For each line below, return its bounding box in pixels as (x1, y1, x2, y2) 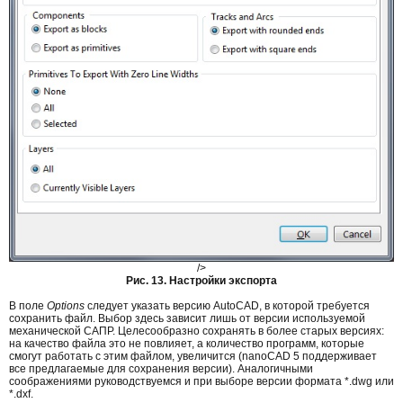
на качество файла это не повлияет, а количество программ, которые (9, 337, 364, 351)
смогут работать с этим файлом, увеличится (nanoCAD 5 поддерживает (9, 350, 377, 363)
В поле (9, 300, 47, 313)
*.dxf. (9, 388, 33, 401)
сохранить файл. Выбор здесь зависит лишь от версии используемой (9, 312, 365, 326)
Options (47, 300, 85, 313)
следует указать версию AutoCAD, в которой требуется (85, 300, 370, 313)
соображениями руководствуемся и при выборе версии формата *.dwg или (9, 375, 394, 389)
